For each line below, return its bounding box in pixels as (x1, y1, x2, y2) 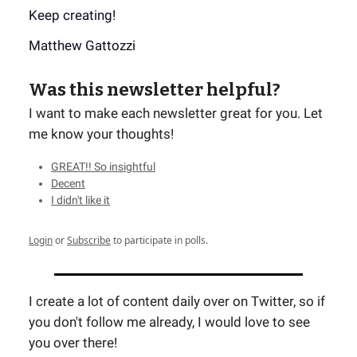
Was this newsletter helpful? (29, 79, 280, 100)
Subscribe (67, 233, 111, 247)
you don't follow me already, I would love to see (29, 314, 310, 330)
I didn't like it (51, 194, 110, 206)
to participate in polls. (111, 233, 208, 247)
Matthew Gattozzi (29, 37, 135, 53)
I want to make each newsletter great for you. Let (29, 105, 323, 121)
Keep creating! (29, 7, 116, 23)
